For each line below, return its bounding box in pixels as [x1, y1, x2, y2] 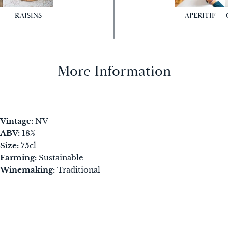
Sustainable [39, 152, 84, 162]
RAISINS [14, 11, 42, 20]
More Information [57, 62, 171, 81]
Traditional [57, 164, 101, 175]
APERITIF [184, 11, 215, 20]
